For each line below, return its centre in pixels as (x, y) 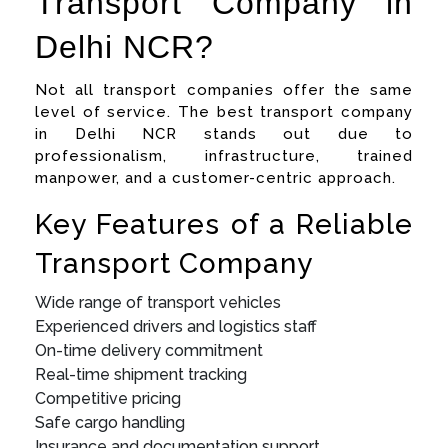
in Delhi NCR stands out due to (224, 133)
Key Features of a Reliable (224, 224)
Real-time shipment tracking (141, 374)
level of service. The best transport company (224, 111)
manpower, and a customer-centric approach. (215, 177)
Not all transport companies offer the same (224, 89)
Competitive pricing (108, 398)
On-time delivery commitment (149, 350)
